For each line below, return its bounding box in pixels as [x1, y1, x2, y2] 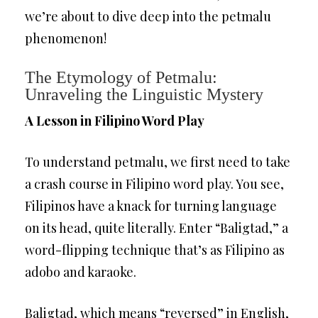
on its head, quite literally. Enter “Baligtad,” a [25, 219, 288, 236]
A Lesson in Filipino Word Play [25, 112, 204, 129]
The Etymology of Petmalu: [25, 68, 217, 87]
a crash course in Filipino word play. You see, [25, 175, 284, 192]
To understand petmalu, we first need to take [25, 153, 290, 170]
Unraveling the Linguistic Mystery [25, 85, 263, 104]
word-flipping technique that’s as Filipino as [25, 241, 285, 258]
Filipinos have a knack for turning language [25, 197, 277, 214]
